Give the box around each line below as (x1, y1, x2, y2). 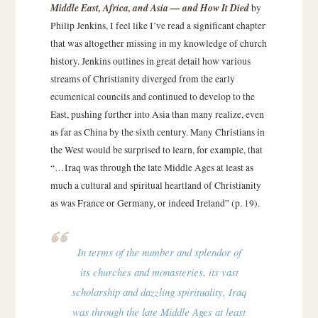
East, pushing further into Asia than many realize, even (50, 107, 264, 121)
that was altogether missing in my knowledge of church (50, 36, 267, 50)
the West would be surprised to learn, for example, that (50, 143, 263, 156)
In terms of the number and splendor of (77, 245, 241, 260)
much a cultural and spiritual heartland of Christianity (50, 178, 261, 192)
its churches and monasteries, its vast (79, 265, 238, 280)
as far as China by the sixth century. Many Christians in (50, 125, 265, 138)
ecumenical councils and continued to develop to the (50, 89, 255, 103)
